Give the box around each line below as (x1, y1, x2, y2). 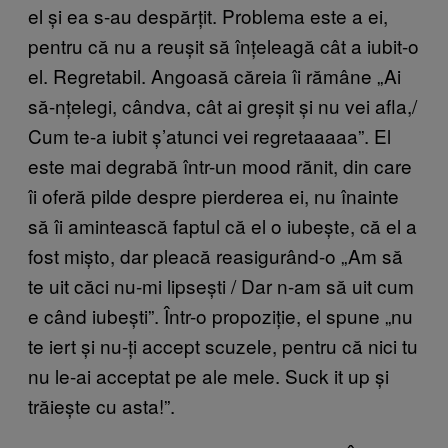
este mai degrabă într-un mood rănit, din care (28, 151, 412, 179)
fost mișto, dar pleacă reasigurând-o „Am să (28, 241, 403, 269)
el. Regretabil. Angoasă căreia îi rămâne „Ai (28, 61, 401, 89)
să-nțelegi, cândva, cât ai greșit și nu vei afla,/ (28, 91, 417, 119)
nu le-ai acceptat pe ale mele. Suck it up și (28, 361, 389, 389)
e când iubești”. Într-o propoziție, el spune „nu (28, 301, 413, 329)
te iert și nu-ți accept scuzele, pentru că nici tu (28, 331, 418, 359)
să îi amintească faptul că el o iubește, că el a (28, 211, 417, 239)
